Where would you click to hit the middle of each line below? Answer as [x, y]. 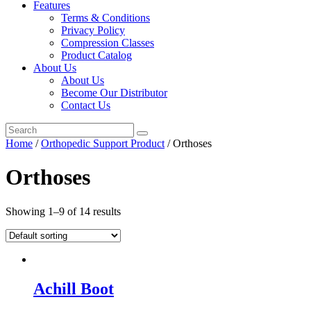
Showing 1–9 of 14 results [63, 211]
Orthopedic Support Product [103, 143]
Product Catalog [96, 55]
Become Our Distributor [114, 92]
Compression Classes [108, 42]
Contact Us [86, 105]
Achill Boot [74, 288]
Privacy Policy [93, 30]
